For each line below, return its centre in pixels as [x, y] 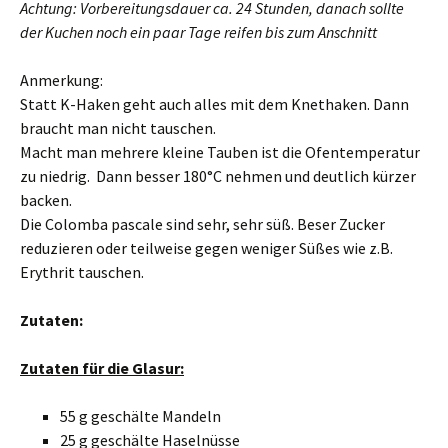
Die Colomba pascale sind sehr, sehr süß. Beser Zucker [202, 224]
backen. [46, 200]
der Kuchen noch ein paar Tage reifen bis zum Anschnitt [198, 32]
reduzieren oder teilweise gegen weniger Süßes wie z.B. [206, 248]
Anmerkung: [61, 80]
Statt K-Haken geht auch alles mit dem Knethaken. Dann [214, 104]
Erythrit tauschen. [82, 272]
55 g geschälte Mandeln [140, 416]
